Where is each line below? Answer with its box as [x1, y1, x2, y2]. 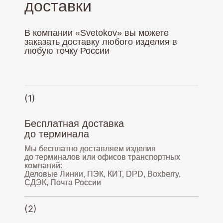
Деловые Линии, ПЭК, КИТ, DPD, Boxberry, [24, 170, 181, 178]
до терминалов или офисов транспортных [24, 153, 180, 161]
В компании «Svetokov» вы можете [24, 28, 169, 38]
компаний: [24, 161, 62, 170]
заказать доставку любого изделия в [24, 37, 177, 47]
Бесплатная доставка [24, 118, 124, 129]
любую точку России [24, 46, 110, 56]
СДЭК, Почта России [24, 178, 101, 187]
